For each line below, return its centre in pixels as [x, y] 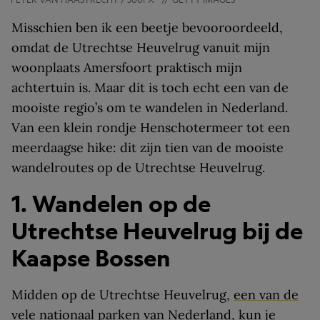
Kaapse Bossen [91, 258]
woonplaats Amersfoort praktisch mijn [127, 67]
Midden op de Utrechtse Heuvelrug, [122, 295]
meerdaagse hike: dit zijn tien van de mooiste [147, 147]
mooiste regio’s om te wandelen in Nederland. [150, 107]
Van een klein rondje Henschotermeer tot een [151, 127]
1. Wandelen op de [111, 204]
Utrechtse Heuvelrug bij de [157, 231]
